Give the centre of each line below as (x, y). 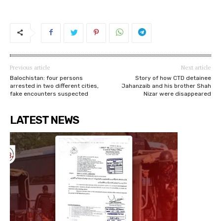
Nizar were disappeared (177, 94)
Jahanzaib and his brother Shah (166, 86)
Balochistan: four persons (46, 78)
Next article (196, 68)
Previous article (30, 68)
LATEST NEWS (44, 120)
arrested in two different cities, (54, 86)
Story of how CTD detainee (173, 78)
